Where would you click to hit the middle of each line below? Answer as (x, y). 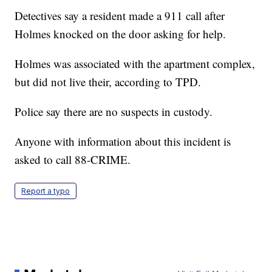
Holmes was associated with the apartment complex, (135, 64)
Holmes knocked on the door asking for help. (121, 34)
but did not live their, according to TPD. (108, 82)
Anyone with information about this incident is (123, 141)
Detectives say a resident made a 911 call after (120, 16)
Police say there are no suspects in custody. (114, 112)
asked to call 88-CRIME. (73, 160)
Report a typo (46, 191)
